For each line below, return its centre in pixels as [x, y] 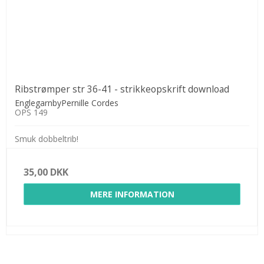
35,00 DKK [46, 172]
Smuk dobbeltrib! [47, 138]
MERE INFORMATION [132, 194]
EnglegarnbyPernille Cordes [67, 103]
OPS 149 [31, 112]
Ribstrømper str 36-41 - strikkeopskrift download [122, 89]
